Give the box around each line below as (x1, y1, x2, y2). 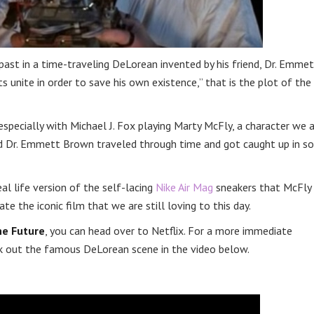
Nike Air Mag (156, 180, 213, 194)
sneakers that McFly (213, 180, 311, 194)
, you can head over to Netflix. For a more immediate (45, 224, 292, 238)
